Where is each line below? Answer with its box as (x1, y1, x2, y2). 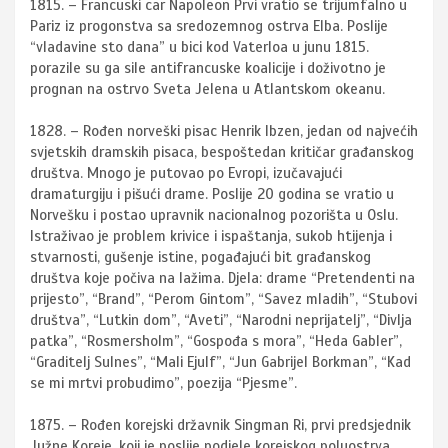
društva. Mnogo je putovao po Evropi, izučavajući (30, 164, 342, 183)
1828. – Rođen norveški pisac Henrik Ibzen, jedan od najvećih (30, 122, 418, 141)
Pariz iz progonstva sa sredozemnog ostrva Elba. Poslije (30, 17, 388, 36)
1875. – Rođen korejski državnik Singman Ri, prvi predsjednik (30, 416, 411, 435)
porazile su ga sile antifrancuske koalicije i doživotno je (30, 59, 386, 78)
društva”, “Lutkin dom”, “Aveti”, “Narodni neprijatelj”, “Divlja (30, 311, 412, 330)
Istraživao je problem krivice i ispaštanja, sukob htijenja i (30, 227, 392, 246)
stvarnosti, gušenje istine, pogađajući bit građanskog (30, 248, 371, 267)
